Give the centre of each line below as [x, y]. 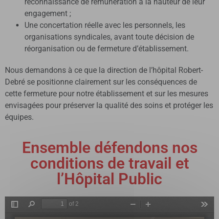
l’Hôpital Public [109, 179]
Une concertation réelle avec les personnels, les [105, 25]
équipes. [19, 117]
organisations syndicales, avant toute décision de [109, 37]
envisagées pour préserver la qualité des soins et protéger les [109, 105]
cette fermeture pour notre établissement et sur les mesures [107, 93]
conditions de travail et [109, 164]
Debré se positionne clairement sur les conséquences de [101, 82]
